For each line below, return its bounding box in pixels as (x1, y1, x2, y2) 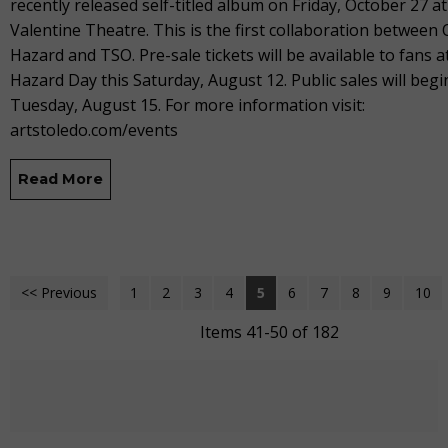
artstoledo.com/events (10, 119, 178, 142)
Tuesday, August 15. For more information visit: (10, 94, 365, 117)
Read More (18, 170, 104, 189)
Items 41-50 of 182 (199, 320, 339, 343)
